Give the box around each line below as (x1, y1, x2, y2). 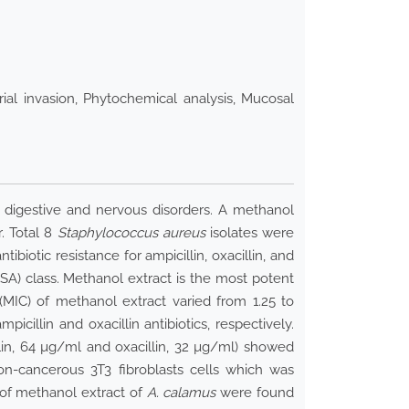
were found (215, 384, 295, 402)
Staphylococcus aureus (57, 225, 205, 242)
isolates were (204, 225, 295, 242)
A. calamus (146, 384, 216, 402)
